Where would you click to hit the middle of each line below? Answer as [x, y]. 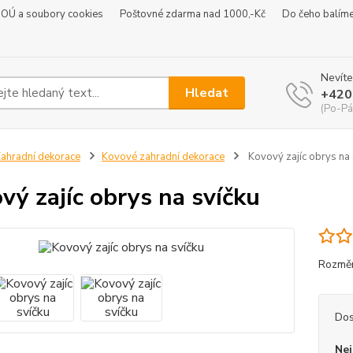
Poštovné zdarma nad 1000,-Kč [193, 14]
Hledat [207, 93]
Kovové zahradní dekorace [163, 157]
